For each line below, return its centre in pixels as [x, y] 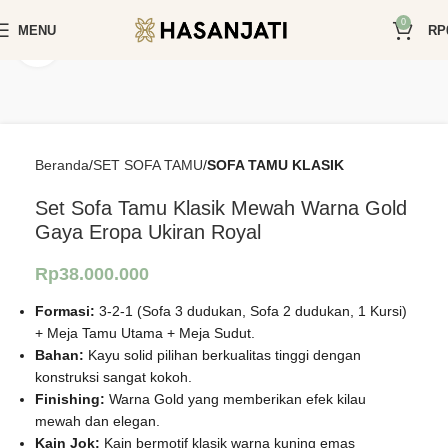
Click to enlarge [108, 44]
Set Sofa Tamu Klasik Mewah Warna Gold [221, 208]
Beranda [62, 165]
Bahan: [59, 355]
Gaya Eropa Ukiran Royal [148, 232]
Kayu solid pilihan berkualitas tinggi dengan [222, 355]
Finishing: [70, 399]
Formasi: [65, 311]
